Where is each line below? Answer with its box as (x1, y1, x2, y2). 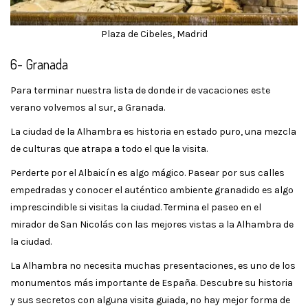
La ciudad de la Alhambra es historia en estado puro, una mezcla (10, 125, 296, 137)
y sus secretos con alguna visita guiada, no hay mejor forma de (10, 294, 290, 306)
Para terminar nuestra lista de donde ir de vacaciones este (10, 84, 270, 96)
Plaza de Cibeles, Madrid (100, 27, 208, 40)
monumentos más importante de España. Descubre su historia (10, 276, 293, 289)
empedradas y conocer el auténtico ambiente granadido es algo (10, 184, 294, 196)
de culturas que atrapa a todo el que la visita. (10, 142, 208, 155)
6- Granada (10, 54, 68, 73)
